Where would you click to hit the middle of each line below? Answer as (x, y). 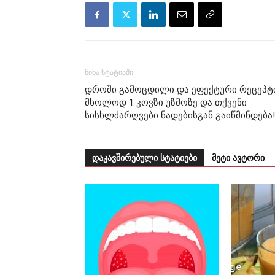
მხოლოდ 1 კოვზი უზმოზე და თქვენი (166, 103)
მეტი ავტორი (238, 158)
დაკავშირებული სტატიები (145, 158)
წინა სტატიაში (109, 73)
